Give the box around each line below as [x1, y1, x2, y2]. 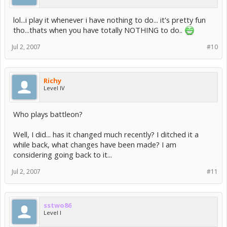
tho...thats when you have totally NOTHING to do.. [13, 25, 184, 35]
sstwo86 [44, 201, 71, 210]
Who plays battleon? [13, 109, 83, 119]
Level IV [44, 84, 65, 92]
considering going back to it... [13, 149, 112, 160]
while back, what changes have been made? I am [13, 139, 176, 149]
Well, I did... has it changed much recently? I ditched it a [13, 129, 199, 139]
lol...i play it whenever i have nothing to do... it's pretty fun [13, 15, 206, 25]
